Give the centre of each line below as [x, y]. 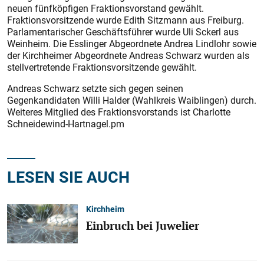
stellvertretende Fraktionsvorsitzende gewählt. [102, 67]
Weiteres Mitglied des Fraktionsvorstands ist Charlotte [119, 112]
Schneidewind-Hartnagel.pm [66, 124]
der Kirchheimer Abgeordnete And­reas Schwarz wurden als [128, 55]
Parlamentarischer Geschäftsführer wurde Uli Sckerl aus [123, 32]
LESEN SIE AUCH [68, 176]
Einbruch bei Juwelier [143, 225]
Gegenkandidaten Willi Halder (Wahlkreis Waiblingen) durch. [132, 100]
